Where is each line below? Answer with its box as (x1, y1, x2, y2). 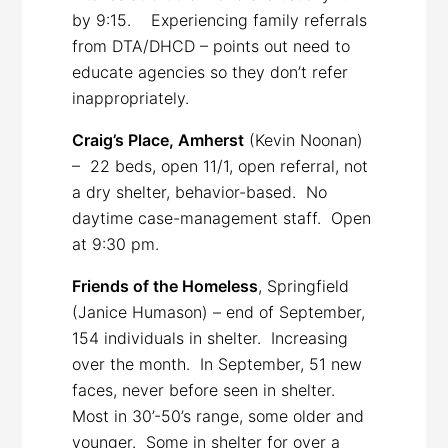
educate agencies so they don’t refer (72, 61, 349, 82)
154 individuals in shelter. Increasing (72, 327, 349, 348)
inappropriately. (72, 87, 190, 108)
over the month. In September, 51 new (72, 353, 363, 374)
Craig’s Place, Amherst (72, 129, 245, 150)
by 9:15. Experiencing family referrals (72, 9, 368, 30)
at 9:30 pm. (72, 233, 160, 254)
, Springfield (258, 275, 350, 296)
